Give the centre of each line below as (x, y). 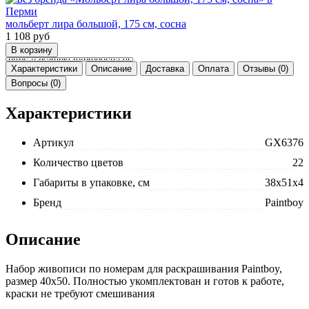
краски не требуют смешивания (80, 294)
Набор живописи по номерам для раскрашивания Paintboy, (144, 269)
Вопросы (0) (36, 83)
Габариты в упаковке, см (91, 183)
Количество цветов (78, 163)
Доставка (165, 69)
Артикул (53, 143)
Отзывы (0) (266, 69)
